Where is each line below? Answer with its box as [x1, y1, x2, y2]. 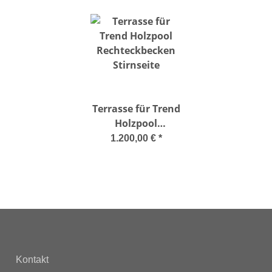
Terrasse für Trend [92, 102, 180, 116]
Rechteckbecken [97, 131, 175, 145]
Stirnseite [112, 146, 160, 160]
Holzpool [115, 117, 157, 131]
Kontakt [16, 254, 49, 265]
